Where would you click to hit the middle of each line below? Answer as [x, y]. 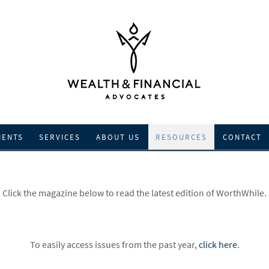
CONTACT [242, 137]
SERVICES [59, 137]
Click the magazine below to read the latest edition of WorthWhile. [134, 193]
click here [218, 244]
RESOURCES [181, 137]
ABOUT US [118, 137]
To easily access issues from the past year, [114, 244]
